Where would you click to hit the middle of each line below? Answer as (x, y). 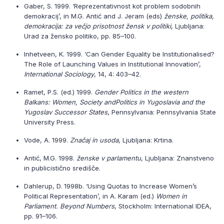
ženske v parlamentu (109, 158)
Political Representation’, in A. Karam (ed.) (90, 196)
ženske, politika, (189, 16)
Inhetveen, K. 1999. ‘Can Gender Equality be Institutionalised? (119, 54)
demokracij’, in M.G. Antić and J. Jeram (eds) (94, 16)
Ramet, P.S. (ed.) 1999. (59, 92)
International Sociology (59, 74)
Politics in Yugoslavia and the (160, 102)
